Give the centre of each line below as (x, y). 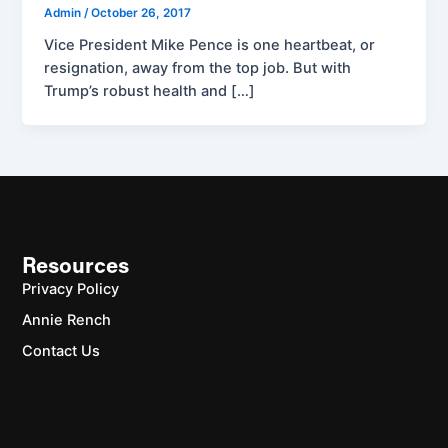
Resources (76, 267)
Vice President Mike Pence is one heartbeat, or (210, 44)
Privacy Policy (71, 288)
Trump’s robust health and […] (150, 90)
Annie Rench (67, 319)
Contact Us (61, 350)
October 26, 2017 (141, 13)
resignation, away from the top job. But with (198, 67)
